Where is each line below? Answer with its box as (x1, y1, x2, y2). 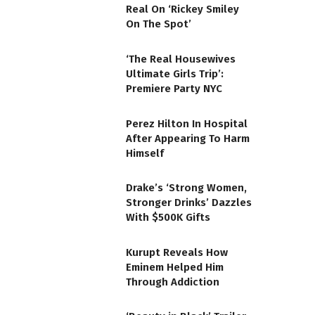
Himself (126, 146, 164, 160)
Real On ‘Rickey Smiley (126, 3, 239, 16)
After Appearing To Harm (126, 131, 250, 145)
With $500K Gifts (126, 211, 210, 224)
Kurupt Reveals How (126, 245, 228, 259)
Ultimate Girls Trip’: (126, 67, 224, 80)
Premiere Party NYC (126, 82, 222, 95)
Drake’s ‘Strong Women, (126, 181, 247, 195)
